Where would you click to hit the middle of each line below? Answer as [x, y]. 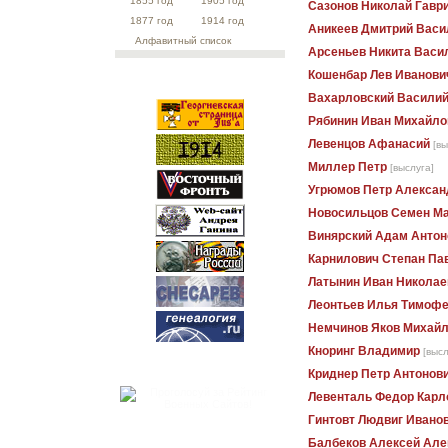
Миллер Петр [347, 167]
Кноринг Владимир [364, 351]
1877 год [151, 20]
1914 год [222, 20]
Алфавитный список [183, 40]
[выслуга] [412, 168]
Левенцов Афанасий [369, 144]
